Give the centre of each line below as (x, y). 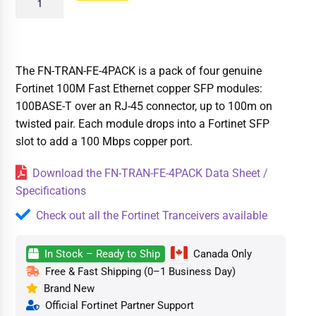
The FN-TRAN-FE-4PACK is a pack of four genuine (139, 71)
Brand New (67, 288)
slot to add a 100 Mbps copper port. (104, 141)
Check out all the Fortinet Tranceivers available (152, 215)
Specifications (51, 190)
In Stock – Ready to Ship (101, 254)
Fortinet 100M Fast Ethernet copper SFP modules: (139, 88)
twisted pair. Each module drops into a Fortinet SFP (143, 123)
